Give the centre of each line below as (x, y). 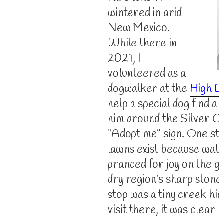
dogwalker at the (147, 89)
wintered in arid (145, 13)
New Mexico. (139, 28)
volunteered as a (147, 74)
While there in (142, 43)
